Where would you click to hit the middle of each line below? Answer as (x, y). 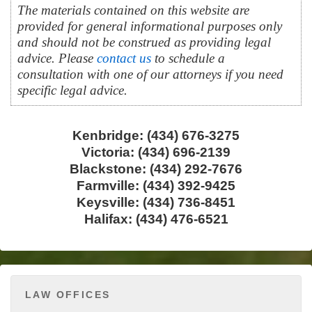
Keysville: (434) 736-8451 (156, 202)
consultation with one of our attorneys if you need (151, 75)
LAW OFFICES (68, 294)
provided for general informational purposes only (150, 26)
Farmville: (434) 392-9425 (156, 185)
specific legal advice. (73, 91)
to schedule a (188, 58)
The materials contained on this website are (134, 10)
